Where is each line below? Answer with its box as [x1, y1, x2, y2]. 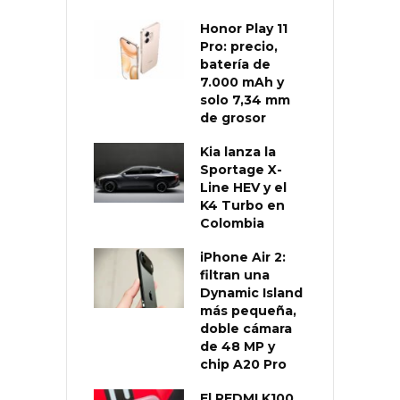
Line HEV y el [200, 179, 287, 196]
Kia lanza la [200, 144, 276, 161]
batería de [200, 56, 271, 73]
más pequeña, [200, 303, 296, 320]
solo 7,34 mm [200, 92, 290, 109]
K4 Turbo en [200, 197, 285, 214]
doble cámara [200, 321, 292, 337]
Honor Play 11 [200, 21, 287, 37]
